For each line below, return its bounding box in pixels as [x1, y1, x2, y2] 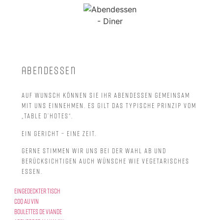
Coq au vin [14, 196, 39, 206]
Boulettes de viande [14, 207, 62, 217]
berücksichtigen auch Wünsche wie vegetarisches [22, 156, 190, 165]
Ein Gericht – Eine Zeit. [22, 128, 97, 137]
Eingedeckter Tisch [14, 186, 60, 196]
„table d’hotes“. [22, 111, 73, 120]
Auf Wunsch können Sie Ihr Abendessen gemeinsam [22, 90, 190, 100]
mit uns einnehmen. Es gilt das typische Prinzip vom [22, 101, 196, 110]
